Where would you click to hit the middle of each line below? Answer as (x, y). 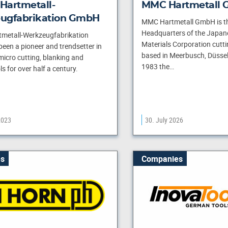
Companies (162, 159)
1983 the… (158, 67)
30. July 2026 (164, 120)
